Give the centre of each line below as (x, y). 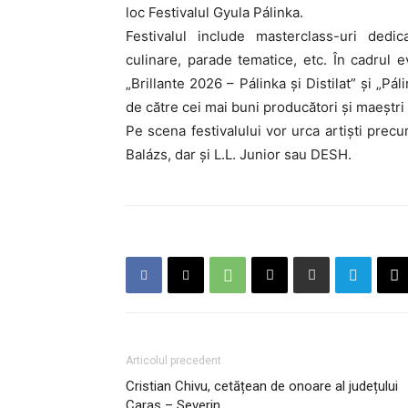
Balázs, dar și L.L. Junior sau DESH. (239, 154)
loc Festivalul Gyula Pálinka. (214, 12)
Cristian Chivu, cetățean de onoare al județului (262, 386)
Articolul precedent (173, 361)
